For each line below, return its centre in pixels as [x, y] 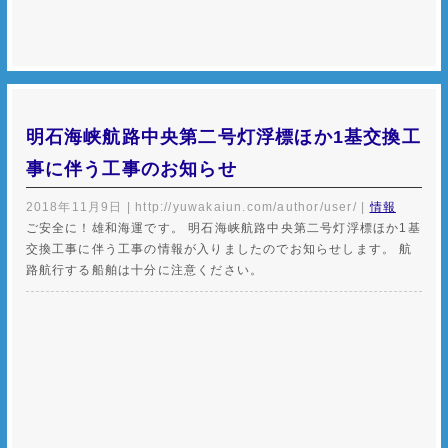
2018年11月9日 [74, 206]
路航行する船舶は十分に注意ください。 [144, 269]
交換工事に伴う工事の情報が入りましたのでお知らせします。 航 [219, 248]
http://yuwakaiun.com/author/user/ [246, 206]
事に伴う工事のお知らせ [131, 168]
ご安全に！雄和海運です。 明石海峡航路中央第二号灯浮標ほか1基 [223, 227]
